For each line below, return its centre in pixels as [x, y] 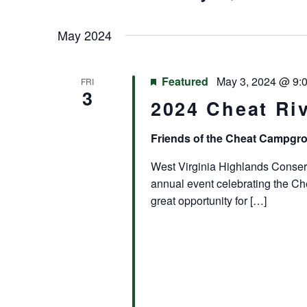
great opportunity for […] [208, 200]
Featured [185, 81]
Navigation [98, 16]
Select [184, 10]
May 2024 [85, 35]
